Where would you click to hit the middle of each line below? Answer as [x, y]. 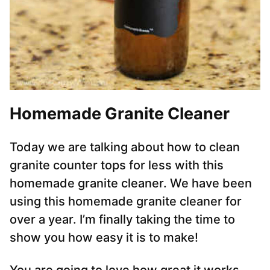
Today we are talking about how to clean [125, 147]
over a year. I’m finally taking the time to [122, 220]
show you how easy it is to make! [104, 238]
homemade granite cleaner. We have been [131, 184]
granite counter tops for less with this [117, 165]
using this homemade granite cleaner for [126, 202]
